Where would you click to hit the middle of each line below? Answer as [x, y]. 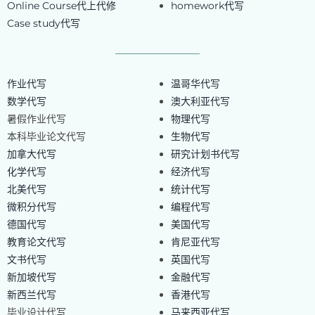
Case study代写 [43, 24]
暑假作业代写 [36, 119]
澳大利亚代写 [200, 102]
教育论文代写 [36, 242]
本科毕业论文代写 [46, 137]
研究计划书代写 [205, 154]
